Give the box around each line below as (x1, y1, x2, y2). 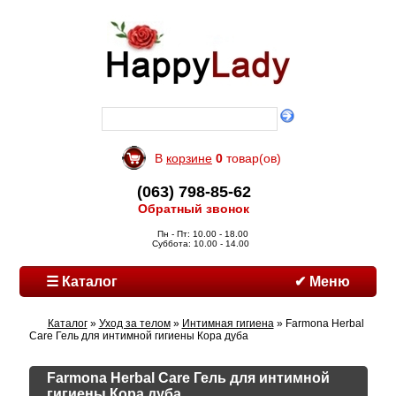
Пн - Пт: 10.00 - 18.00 (152, 229, 248, 239)
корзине (166, 151, 212, 165)
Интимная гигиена (181, 317, 274, 330)
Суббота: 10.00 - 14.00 (151, 239, 249, 248)
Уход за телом (98, 317, 171, 330)
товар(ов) (223, 151, 281, 165)
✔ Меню (293, 274, 350, 289)
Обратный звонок (134, 202, 253, 216)
